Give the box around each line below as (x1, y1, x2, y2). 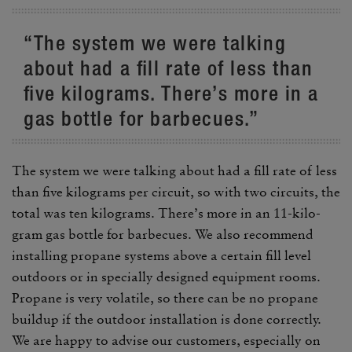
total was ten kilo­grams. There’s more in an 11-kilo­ (12, 204, 321, 222)
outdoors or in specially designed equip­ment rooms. (12, 268, 321, 285)
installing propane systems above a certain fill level (12, 247, 311, 264)
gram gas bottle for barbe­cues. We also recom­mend (12, 225, 313, 243)
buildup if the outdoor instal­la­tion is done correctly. (12, 310, 321, 328)
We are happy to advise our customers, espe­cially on (12, 332, 321, 349)
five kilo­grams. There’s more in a (24, 80, 319, 105)
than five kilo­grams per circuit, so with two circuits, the (12, 183, 340, 200)
